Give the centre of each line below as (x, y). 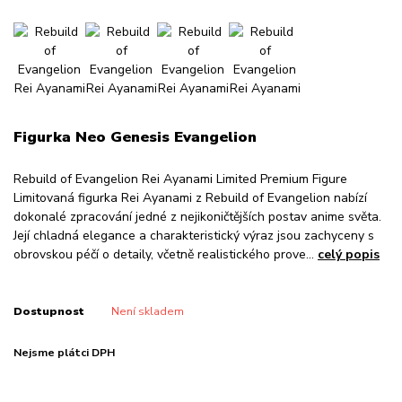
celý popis (349, 254)
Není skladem (147, 311)
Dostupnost (49, 311)
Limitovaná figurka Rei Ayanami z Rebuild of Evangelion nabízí (190, 197)
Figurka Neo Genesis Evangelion (135, 136)
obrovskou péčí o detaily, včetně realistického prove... (166, 254)
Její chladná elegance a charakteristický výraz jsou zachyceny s (194, 235)
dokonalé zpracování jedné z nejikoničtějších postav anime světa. (197, 216)
